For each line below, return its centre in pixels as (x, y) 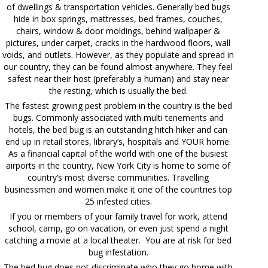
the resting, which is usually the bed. (118, 90)
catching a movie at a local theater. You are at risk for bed (118, 240)
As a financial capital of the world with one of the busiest (118, 153)
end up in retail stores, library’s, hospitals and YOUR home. (118, 141)
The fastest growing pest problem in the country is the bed (118, 105)
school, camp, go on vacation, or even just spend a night (118, 228)
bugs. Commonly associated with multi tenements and (118, 117)
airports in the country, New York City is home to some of (118, 165)
